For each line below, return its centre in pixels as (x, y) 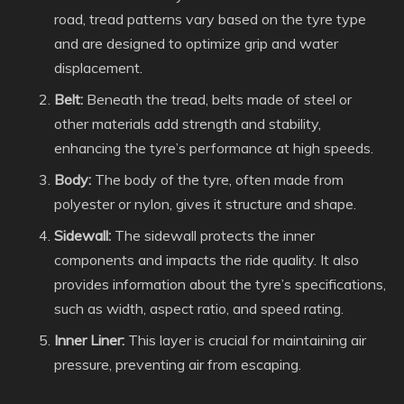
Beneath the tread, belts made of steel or (217, 99)
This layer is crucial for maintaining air (245, 340)
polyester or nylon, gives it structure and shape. (205, 203)
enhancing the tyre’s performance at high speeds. (214, 147)
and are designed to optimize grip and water (196, 43)
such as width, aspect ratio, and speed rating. (199, 308)
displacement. (98, 67)
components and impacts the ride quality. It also (207, 259)
